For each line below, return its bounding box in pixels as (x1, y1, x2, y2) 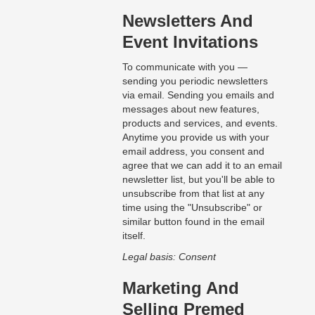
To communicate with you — (122, 61, 247, 73)
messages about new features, (122, 103, 259, 115)
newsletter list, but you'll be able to (122, 174, 275, 186)
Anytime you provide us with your (122, 131, 269, 143)
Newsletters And (122, 11, 253, 31)
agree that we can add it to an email (122, 160, 282, 172)
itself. (122, 230, 146, 242)
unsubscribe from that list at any (122, 188, 264, 200)
